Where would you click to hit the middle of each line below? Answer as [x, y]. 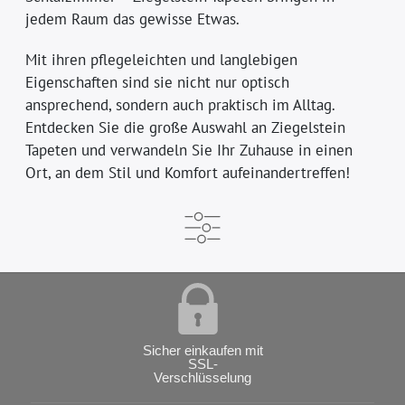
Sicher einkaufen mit [202, 350]
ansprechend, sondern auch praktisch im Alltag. [180, 104]
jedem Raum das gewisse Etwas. [133, 19]
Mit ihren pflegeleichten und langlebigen [162, 59]
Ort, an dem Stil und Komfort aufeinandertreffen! [188, 172]
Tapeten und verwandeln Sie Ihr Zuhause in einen [189, 150]
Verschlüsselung [202, 377]
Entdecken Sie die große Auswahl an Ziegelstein [186, 127]
